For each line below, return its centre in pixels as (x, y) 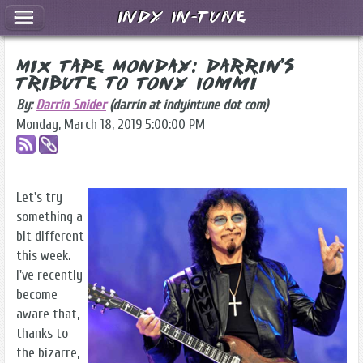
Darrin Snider (71, 105)
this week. (43, 255)
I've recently (49, 275)
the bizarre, (48, 352)
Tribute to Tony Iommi (137, 85)
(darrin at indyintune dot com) (187, 105)
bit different (50, 236)
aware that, (48, 314)
